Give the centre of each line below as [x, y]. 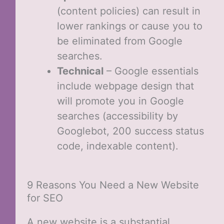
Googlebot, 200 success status [130, 131]
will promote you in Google [120, 101]
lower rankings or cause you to [129, 26]
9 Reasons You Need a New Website [113, 185]
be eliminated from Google [119, 41]
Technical [80, 71]
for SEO [45, 198]
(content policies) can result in [128, 11]
